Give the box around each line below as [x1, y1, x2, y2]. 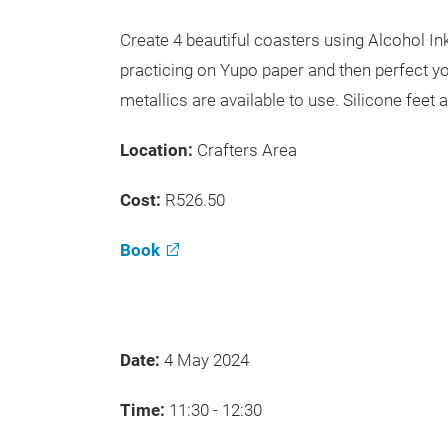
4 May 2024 [164, 350, 253, 370]
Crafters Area [197, 140, 297, 160]
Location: [120, 140, 197, 160]
